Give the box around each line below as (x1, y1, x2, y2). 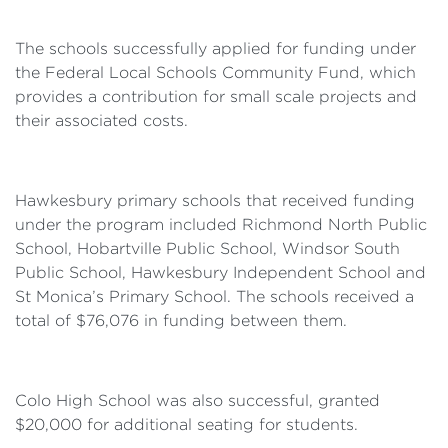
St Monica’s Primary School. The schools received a (15, 288, 414, 305)
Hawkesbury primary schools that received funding (15, 192, 415, 209)
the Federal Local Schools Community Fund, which (15, 64, 416, 81)
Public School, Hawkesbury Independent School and (15, 264, 426, 281)
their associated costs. (15, 112, 188, 129)
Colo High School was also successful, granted (15, 392, 380, 409)
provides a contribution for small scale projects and (15, 88, 417, 105)
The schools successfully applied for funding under (15, 40, 416, 57)
